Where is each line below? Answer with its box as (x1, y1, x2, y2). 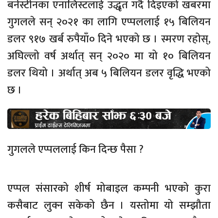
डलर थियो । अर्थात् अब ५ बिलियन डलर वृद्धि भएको (7, 64, 211, 82)
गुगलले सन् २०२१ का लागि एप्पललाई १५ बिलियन (7, 13, 211, 31)
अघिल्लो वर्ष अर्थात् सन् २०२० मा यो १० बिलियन (7, 47, 211, 65)
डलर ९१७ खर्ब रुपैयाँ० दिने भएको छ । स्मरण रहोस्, (7, 30, 211, 48)
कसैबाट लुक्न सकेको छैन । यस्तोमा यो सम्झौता (7, 196, 211, 215)
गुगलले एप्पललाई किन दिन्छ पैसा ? (7, 140, 144, 159)
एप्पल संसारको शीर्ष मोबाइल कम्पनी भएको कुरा (7, 179, 211, 198)
